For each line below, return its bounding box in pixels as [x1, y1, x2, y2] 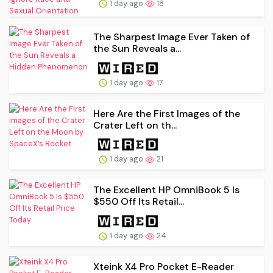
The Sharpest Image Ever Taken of [93, 30, 250, 43]
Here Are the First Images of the [93, 107, 240, 120]
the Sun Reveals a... [93, 41, 181, 55]
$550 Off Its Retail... [93, 195, 184, 208]
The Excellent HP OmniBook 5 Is [93, 183, 239, 197]
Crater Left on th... [93, 118, 177, 132]
